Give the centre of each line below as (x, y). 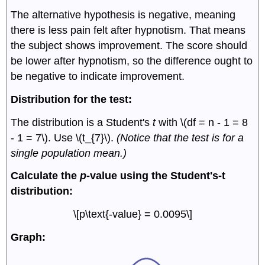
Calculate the (46, 176)
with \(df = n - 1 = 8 (202, 122)
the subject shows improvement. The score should (129, 46)
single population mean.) (69, 153)
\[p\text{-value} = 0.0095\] (132, 214)
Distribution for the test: (72, 99)
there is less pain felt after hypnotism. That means (128, 30)
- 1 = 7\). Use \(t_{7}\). (64, 138)
